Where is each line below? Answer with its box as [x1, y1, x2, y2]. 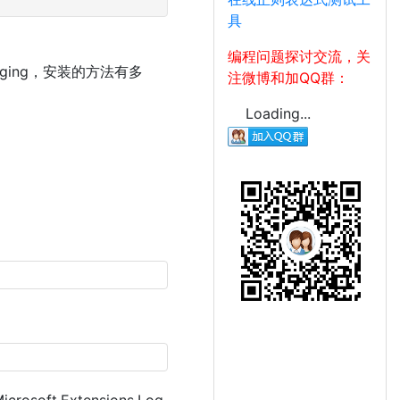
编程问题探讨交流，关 [228, 47, 371, 65]
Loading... [246, 104, 311, 122]
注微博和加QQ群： [228, 69, 349, 87]
